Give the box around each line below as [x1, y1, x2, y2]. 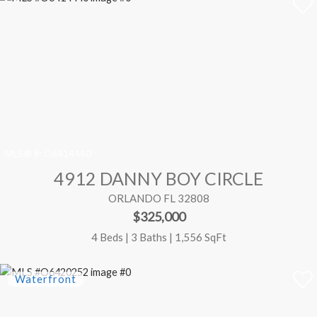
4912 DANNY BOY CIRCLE [54, 168, 263, 190]
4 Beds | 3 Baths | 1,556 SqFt [91, 230, 226, 243]
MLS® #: [5, 148, 42, 160]
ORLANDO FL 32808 [108, 192, 209, 205]
